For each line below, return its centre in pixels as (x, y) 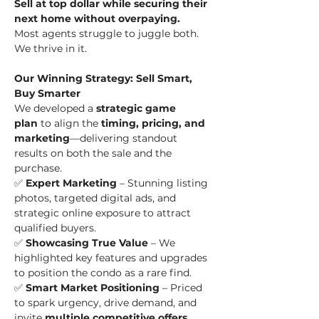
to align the (69, 123)
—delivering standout (125, 138)
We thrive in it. (51, 48)
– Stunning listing (164, 183)
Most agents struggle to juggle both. (108, 33)
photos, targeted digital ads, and (96, 198)
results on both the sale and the (94, 153)
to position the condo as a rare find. (103, 273)
